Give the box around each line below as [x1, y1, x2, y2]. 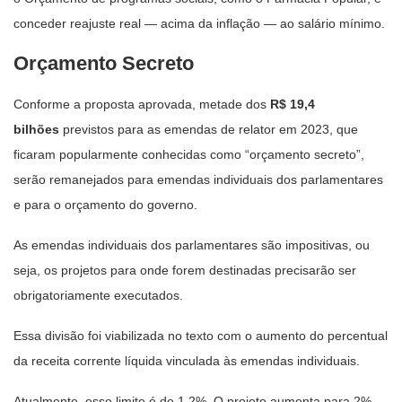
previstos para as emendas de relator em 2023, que [59, 121, 358, 136]
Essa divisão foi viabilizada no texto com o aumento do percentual [13, 328, 388, 343]
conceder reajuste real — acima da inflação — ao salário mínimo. [13, 15, 385, 31]
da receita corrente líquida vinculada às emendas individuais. [13, 353, 360, 368]
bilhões [13, 121, 59, 136]
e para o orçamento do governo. [13, 197, 197, 212]
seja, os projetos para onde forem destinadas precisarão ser [13, 262, 356, 277]
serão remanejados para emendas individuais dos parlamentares [13, 171, 383, 187]
